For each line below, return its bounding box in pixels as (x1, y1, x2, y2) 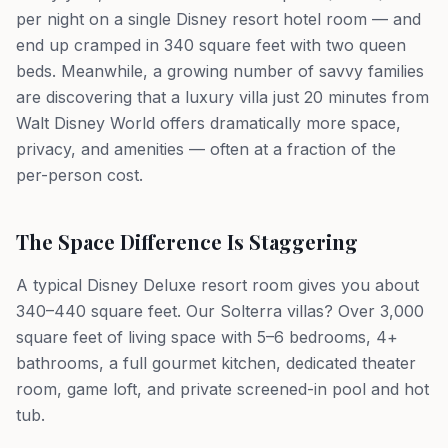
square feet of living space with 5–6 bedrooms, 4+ (16, 327, 398, 347)
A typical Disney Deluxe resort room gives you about (16, 275, 419, 295)
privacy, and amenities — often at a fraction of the (16, 139, 396, 159)
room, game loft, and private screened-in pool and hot (16, 379, 429, 399)
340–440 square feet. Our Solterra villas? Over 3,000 (16, 301, 424, 321)
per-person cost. (16, 165, 143, 185)
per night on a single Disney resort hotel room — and (16, 9, 421, 29)
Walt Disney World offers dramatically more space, (16, 113, 401, 133)
